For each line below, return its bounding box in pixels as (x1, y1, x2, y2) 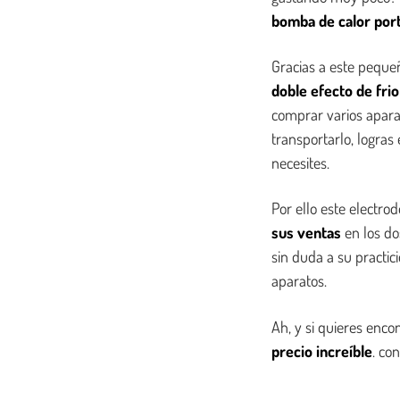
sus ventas (271, 222, 341, 242)
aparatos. (271, 271, 327, 290)
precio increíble (271, 341, 372, 361)
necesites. (271, 153, 329, 172)
